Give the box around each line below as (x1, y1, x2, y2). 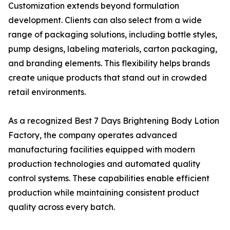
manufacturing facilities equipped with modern (8, 144, 195, 155)
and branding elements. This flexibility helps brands (8, 58, 210, 68)
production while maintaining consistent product (8, 187, 199, 198)
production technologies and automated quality (8, 159, 200, 169)
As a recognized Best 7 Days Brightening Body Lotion (8, 116, 219, 126)
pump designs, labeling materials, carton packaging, (8, 44, 217, 54)
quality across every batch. (8, 202, 115, 212)
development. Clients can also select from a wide (8, 15, 202, 25)
